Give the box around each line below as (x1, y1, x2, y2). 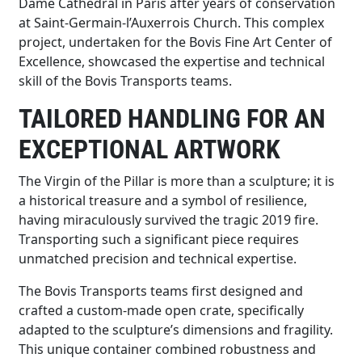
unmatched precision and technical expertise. (19, 249, 297, 267)
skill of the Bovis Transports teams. (19, 71, 233, 90)
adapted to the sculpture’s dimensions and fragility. (19, 320, 334, 339)
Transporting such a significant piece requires (19, 229, 300, 248)
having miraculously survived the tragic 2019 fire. (19, 210, 319, 229)
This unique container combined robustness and (19, 339, 317, 358)
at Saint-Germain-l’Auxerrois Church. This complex (19, 13, 325, 32)
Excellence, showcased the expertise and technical (19, 52, 326, 70)
